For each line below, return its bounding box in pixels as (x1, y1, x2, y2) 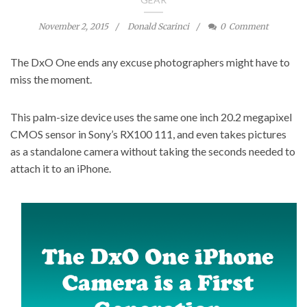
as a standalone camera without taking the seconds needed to (10, 145, 295, 158)
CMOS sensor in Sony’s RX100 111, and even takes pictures (10, 127, 286, 140)
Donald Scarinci (127, 21, 189, 32)
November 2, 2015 (38, 21, 108, 32)
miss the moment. (10, 73, 92, 86)
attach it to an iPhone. (10, 162, 111, 175)
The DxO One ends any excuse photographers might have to (10, 56, 290, 69)
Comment (229, 21, 269, 32)
